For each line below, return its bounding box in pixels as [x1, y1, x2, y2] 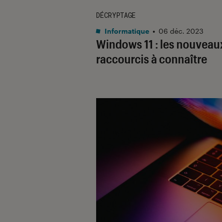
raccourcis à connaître [96, 51, 207, 66]
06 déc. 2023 [159, 26, 203, 35]
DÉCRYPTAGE [96, 10, 136, 20]
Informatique [103, 26, 149, 35]
